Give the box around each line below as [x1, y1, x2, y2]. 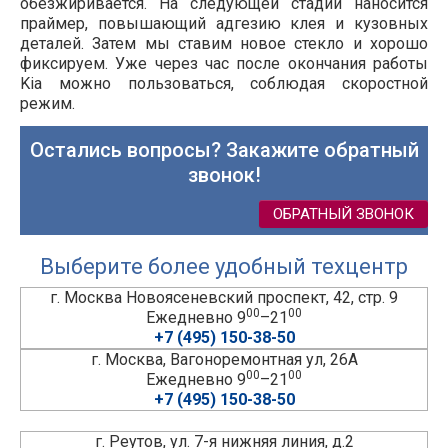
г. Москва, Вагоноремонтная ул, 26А [90, 350, 358, 370]
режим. [20, 94, 75, 114]
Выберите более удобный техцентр [40, 254, 408, 280]
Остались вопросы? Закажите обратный [29, 138, 419, 163]
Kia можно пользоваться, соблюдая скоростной [20, 74, 428, 94]
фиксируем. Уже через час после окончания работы [20, 54, 428, 74]
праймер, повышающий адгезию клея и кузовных [20, 14, 428, 34]
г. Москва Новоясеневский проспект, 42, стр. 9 [50, 288, 398, 308]
